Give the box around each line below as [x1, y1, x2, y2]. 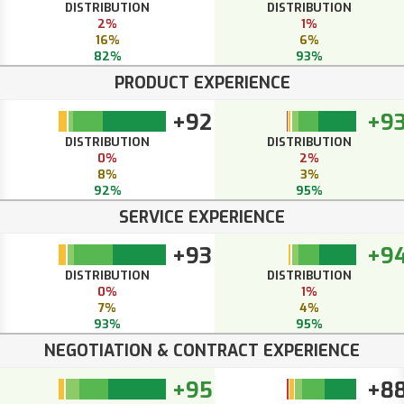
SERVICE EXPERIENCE [119, 206, 285, 228]
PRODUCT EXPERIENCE [114, 72, 290, 95]
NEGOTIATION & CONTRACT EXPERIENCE [44, 340, 360, 363]
